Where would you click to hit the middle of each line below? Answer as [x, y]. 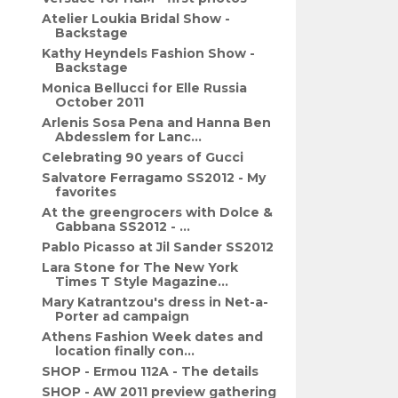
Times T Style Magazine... [142, 282]
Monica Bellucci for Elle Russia [145, 88]
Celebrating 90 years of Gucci [143, 157]
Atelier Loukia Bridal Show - [136, 19]
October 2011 [100, 102]
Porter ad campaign [123, 316]
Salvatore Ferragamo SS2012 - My [154, 178]
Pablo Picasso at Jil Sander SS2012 [158, 247]
